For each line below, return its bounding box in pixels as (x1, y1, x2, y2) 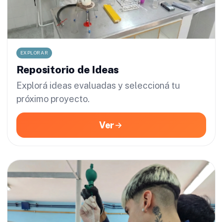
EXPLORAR (20, 50, 49, 56)
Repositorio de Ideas (16, 63, 119, 76)
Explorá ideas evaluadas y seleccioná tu (16, 80, 180, 91)
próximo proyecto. (16, 94, 90, 105)
